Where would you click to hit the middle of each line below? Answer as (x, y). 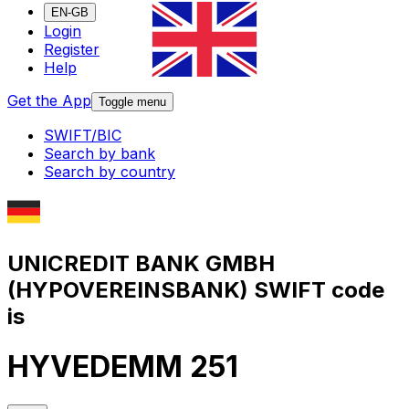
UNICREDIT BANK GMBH (141, 263)
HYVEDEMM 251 (123, 367)
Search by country (110, 172)
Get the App (49, 101)
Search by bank (100, 154)
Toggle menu (132, 102)
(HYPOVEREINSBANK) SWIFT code (196, 289)
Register (72, 50)
